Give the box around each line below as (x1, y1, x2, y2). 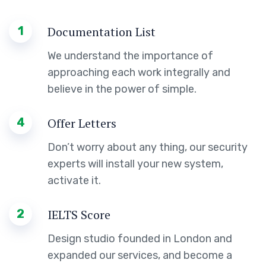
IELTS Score (47, 206, 110, 223)
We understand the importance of (47, 49, 213, 62)
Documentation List (47, 23, 156, 40)
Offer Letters (47, 115, 116, 131)
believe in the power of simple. (47, 82, 197, 96)
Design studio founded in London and (47, 232, 232, 245)
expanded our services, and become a (47, 248, 232, 262)
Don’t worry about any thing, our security (47, 140, 248, 154)
